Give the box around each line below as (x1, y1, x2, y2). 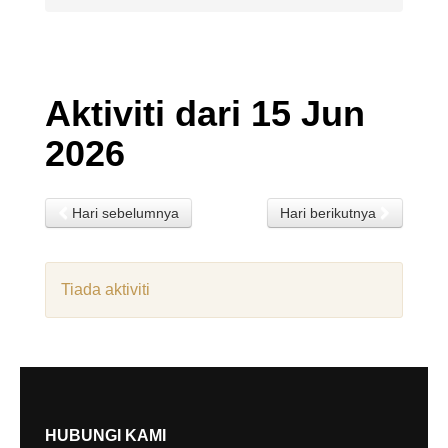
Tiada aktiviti (61, 281, 150, 298)
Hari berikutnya (280, 205, 380, 221)
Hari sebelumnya (68, 205, 179, 221)
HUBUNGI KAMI (45, 427, 166, 444)
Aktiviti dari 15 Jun (45, 93, 365, 134)
